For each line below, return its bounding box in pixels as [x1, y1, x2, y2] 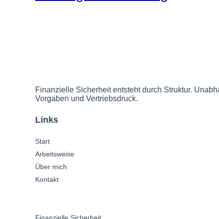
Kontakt [35, 175, 59, 184]
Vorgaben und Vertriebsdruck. [35, 94, 138, 103]
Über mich [35, 163, 67, 171]
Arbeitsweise [35, 150, 74, 158]
